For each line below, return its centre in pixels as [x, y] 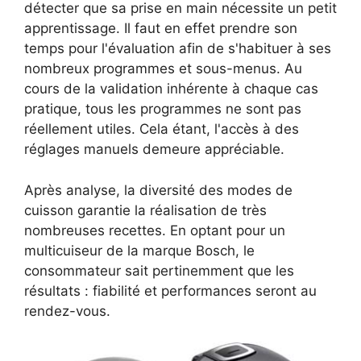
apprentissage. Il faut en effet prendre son [161, 28]
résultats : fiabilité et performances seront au [170, 290]
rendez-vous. [67, 311]
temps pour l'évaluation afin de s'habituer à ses [178, 48]
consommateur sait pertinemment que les [159, 270]
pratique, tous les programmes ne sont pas [163, 109]
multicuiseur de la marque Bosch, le [139, 250]
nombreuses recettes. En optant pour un [155, 230]
